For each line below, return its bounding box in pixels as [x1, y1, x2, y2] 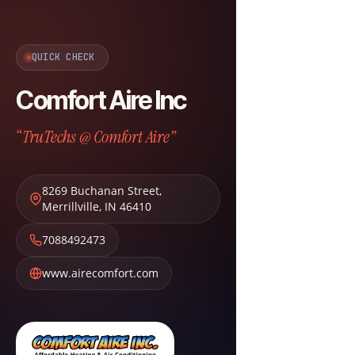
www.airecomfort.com [42, 265, 158, 281]
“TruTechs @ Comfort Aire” [16, 125, 175, 148]
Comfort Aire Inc [16, 85, 186, 116]
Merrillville [42, 199, 99, 214]
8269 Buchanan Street [42, 183, 159, 198]
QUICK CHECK [32, 51, 95, 63]
